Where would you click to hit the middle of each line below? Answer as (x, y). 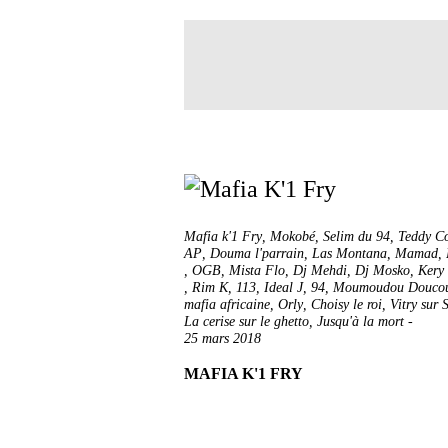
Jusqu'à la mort (360, 321)
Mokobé (292, 236)
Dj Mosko (382, 270)
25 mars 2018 (222, 338)
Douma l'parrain (257, 253)
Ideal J (283, 287)
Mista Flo (257, 270)
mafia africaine (227, 304)
